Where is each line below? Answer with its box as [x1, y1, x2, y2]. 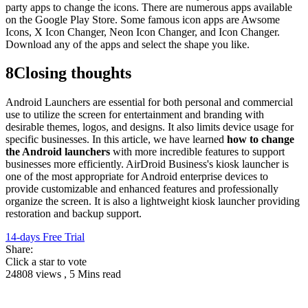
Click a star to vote [5, 256, 87, 268]
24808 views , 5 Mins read [5, 268, 121, 280]
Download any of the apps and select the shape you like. [5, 38, 250, 50]
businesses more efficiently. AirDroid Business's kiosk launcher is [5, 158, 289, 170]
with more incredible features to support [110, 146, 285, 158]
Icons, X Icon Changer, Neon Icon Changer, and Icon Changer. [5, 25, 280, 38]
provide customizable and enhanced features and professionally [5, 183, 278, 195]
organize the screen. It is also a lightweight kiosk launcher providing [5, 195, 300, 208]
